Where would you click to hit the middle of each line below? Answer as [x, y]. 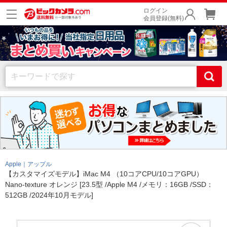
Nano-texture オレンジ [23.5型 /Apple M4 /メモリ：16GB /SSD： [109, 184]
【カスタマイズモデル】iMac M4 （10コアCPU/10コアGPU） [104, 174]
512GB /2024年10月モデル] [49, 195]
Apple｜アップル [28, 164]
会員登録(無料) [164, 18]
